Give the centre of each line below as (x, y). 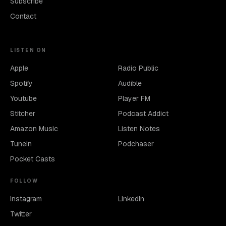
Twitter (21, 214)
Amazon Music (34, 129)
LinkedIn (131, 199)
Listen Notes (139, 129)
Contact (23, 16)
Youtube (23, 98)
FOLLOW (24, 181)
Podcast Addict (143, 114)
